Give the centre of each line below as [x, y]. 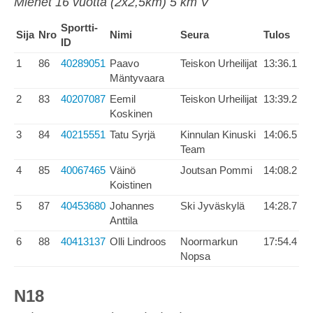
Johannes [132, 206]
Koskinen [131, 114]
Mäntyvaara [137, 78]
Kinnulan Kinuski [218, 134]
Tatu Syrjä [132, 134]
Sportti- [79, 28]
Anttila [124, 220]
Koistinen [131, 185]
